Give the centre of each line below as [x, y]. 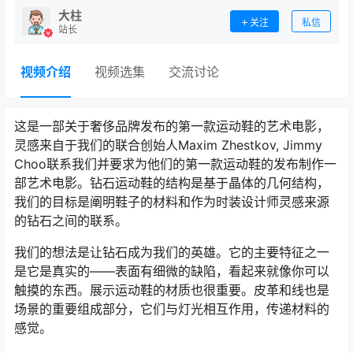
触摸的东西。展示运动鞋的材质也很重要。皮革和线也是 [172, 290]
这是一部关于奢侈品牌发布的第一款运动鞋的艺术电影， [172, 126]
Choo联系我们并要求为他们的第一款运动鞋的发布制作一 [175, 163]
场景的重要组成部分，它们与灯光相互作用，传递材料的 [172, 308]
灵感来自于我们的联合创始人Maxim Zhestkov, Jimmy [168, 145]
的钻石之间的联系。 [71, 220]
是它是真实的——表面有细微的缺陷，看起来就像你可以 [172, 271]
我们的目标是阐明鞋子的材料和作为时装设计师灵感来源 [172, 201]
